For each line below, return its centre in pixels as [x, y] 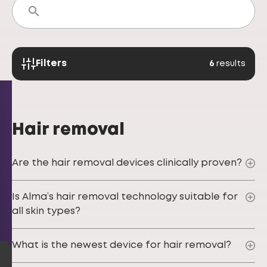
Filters [51, 63]
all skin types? [46, 211]
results [231, 63]
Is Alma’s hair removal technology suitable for [125, 197]
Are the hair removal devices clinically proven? [127, 163]
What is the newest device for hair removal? [122, 245]
